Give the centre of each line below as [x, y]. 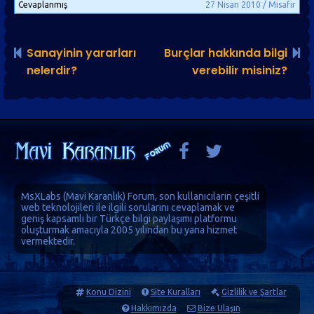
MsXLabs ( [43, 196]
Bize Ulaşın [219, 308]
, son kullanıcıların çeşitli [207, 196]
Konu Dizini [108, 292]
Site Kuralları [175, 292]
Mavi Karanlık [94, 196]
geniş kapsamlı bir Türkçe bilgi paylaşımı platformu [129, 219]
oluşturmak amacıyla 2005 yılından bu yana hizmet [129, 230]
